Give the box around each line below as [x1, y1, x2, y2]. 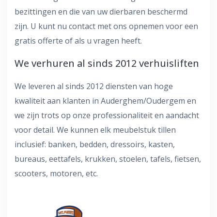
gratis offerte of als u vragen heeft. [15, 35, 142, 46]
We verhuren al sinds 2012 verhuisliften [15, 56, 199, 70]
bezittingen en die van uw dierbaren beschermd [15, 6, 187, 17]
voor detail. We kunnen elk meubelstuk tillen [15, 124, 176, 135]
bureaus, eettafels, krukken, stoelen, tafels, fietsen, [15, 153, 201, 164]
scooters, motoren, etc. [15, 168, 98, 179]
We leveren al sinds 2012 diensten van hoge [15, 80, 173, 92]
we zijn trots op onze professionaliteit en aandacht [15, 109, 199, 121]
